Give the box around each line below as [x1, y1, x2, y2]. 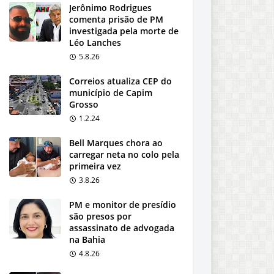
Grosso [69, 98, 98, 110]
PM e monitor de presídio [69, 199, 176, 210]
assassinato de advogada [69, 222, 174, 234]
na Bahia [69, 234, 105, 245]
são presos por [69, 210, 131, 222]
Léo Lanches [69, 37, 121, 48]
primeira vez [69, 160, 121, 172]
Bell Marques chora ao [69, 137, 163, 149]
